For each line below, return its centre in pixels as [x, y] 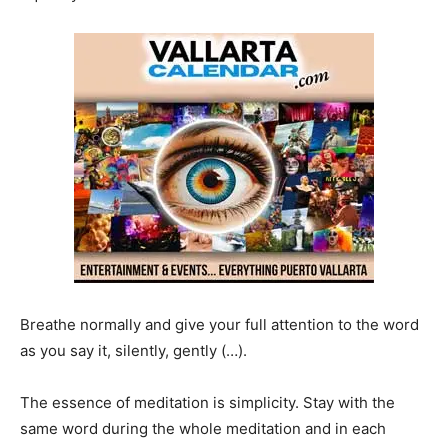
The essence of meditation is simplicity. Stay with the [207, 402]
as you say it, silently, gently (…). [133, 350]
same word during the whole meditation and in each [203, 428]
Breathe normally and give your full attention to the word [219, 324]
